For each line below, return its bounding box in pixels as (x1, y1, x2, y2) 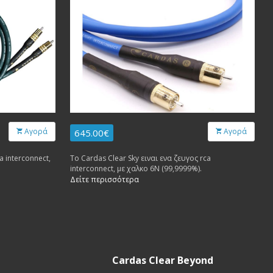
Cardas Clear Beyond (112, 253, 213, 268)
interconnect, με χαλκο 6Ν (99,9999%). (70, 163, 204, 174)
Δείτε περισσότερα (70, 174, 139, 185)
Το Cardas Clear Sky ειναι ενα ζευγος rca (70, 153, 211, 164)
